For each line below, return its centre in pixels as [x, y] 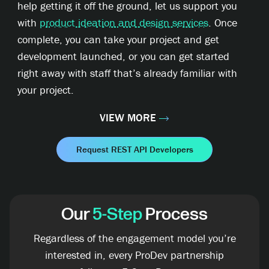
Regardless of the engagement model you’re [134, 238]
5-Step [117, 215]
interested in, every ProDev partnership [134, 255]
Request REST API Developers [134, 150]
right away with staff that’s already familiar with [128, 73]
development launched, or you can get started [124, 56]
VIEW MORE [128, 118]
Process [175, 215]
